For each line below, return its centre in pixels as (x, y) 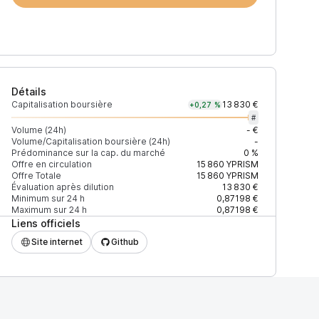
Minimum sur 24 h (48, 198)
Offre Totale (36, 176)
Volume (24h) (38, 130)
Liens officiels (46, 223)
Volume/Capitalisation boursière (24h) (90, 141)
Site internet (57, 242)
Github (125, 242)
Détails (28, 91)
